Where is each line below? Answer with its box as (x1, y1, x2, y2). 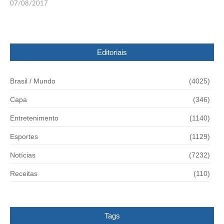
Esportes (10, 132, 38, 141)
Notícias (10, 151, 35, 159)
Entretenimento (10, 114, 58, 122)
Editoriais (97, 48, 127, 57)
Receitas (10, 169, 37, 178)
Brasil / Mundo (10, 77, 55, 85)
